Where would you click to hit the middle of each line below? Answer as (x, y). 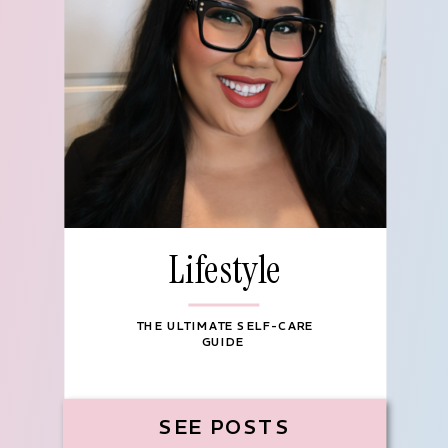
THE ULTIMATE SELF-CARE (225, 326)
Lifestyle (225, 269)
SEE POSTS (225, 427)
